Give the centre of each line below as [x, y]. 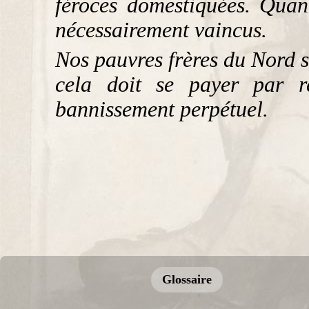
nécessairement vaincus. [161, 30]
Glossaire [187, 279]
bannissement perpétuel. [162, 109]
